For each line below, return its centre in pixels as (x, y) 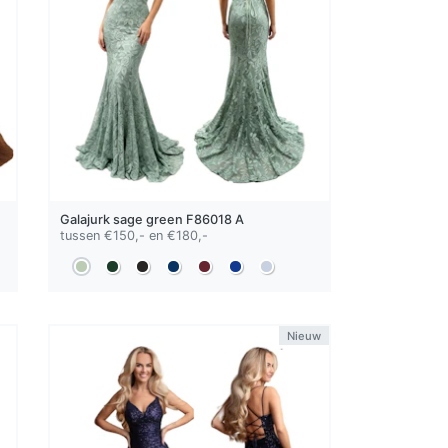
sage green (148, 219)
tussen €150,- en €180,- (134, 235)
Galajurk (87, 219)
